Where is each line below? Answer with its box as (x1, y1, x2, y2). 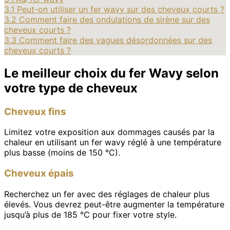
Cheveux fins (4, 105, 66, 118)
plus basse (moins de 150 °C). (4, 147, 120, 158)
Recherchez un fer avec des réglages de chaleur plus (4, 188, 209, 199)
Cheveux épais (4, 167, 74, 180)
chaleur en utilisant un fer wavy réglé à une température (4, 137, 221, 148)
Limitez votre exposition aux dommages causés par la (4, 127, 215, 138)
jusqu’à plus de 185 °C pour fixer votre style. (4, 209, 177, 220)
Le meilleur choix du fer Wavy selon (4, 65, 219, 81)
